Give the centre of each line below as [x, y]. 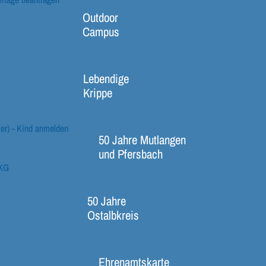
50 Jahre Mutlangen [142, 140]
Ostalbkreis [113, 215]
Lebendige [106, 78]
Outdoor [101, 17]
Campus [101, 31]
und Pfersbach [130, 154]
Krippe [98, 93]
